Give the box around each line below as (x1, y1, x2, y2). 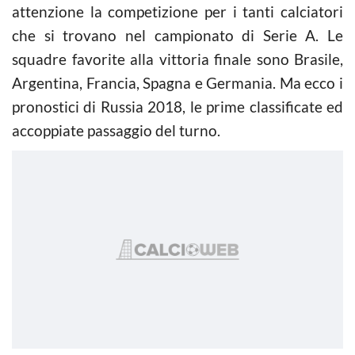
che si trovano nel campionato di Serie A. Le (12, 25, 343, 44)
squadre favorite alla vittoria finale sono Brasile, (12, 49, 343, 68)
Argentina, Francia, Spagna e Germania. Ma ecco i (12, 73, 343, 92)
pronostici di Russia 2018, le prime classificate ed (12, 97, 343, 116)
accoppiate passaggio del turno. (12, 120, 220, 139)
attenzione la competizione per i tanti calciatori (12, 2, 343, 21)
